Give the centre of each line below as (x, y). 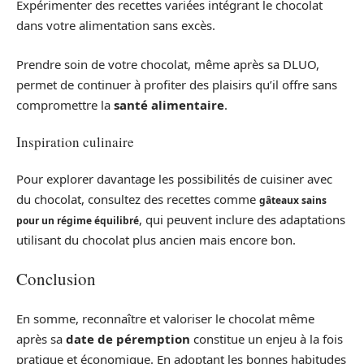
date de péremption (128, 338)
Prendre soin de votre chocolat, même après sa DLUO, (168, 64)
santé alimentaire (169, 104)
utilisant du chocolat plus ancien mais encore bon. (156, 239)
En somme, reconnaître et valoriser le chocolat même (165, 318)
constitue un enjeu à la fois (266, 338)
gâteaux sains (293, 200)
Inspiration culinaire (75, 142)
